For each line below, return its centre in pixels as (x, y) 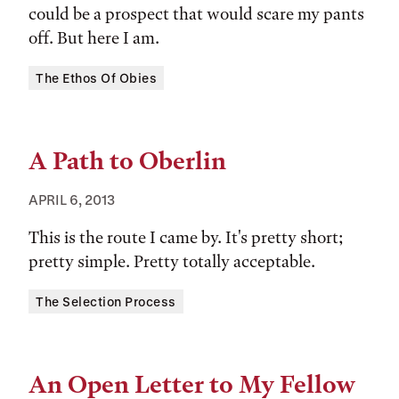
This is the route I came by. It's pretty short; (186, 237)
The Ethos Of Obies (96, 78)
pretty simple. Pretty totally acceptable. (172, 261)
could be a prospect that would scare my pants (196, 14)
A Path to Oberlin (127, 161)
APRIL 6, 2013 (72, 199)
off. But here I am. (94, 38)
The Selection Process (106, 301)
